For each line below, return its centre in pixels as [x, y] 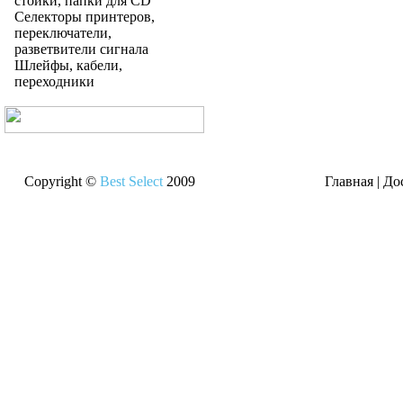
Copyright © [60, 181]
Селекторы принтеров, [85, 17]
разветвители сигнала [81, 49]
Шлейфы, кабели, [68, 65]
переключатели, [63, 33]
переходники [54, 81]
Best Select [131, 181]
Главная [350, 181]
